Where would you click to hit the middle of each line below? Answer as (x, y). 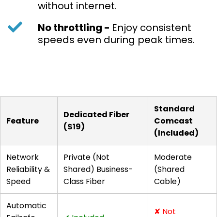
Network (23, 157)
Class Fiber (84, 182)
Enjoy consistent (152, 28)
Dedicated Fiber (96, 115)
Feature (23, 121)
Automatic (26, 206)
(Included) (176, 133)
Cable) (167, 182)
